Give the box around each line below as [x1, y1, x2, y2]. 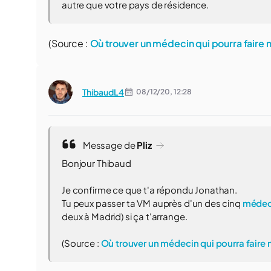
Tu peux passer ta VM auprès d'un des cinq [62, 197, 243, 209]
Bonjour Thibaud [62, 157, 131, 169]
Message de [81, 139, 137, 151]
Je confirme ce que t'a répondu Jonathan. [62, 184, 237, 195]
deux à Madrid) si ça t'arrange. [62, 211, 188, 222]
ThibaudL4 [82, 87, 124, 97]
